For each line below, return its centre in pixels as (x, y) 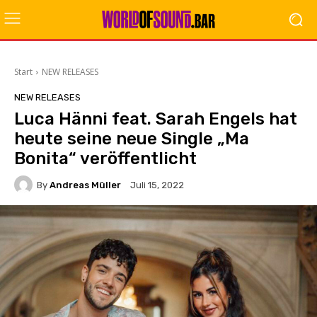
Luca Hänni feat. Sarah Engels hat (156, 119)
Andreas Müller (85, 185)
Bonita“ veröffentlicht (105, 158)
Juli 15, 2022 (157, 185)
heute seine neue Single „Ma (132, 139)
